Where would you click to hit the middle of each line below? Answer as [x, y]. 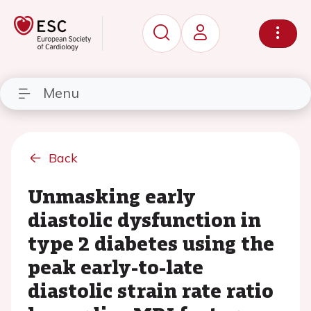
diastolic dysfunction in [144, 219]
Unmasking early [112, 196]
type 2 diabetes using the [151, 243]
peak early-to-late [116, 267]
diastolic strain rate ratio [151, 290]
